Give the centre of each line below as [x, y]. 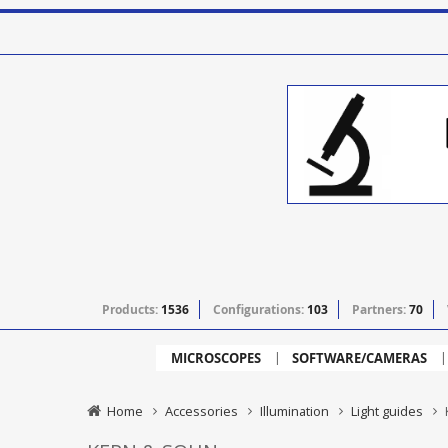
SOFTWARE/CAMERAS [359, 358]
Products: [131, 310]
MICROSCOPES [215, 358]
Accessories [201, 411]
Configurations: [260, 310]
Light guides [387, 411]
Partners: [380, 310]
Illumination [294, 411]
